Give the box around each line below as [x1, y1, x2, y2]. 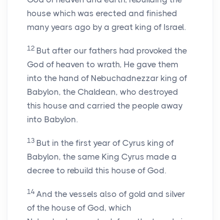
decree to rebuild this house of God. [27, 165, 166, 176]
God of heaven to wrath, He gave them [27, 59, 178, 70]
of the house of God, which [27, 203, 131, 213]
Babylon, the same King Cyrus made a [27, 152, 177, 162]
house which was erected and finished [27, 8, 177, 19]
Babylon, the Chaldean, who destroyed [27, 87, 178, 97]
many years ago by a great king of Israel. [27, 22, 186, 32]
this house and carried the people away [27, 101, 183, 111]
